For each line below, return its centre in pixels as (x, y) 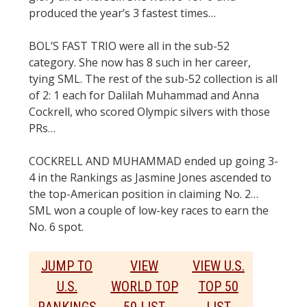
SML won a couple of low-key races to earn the (149, 211)
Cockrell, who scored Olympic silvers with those (149, 112)
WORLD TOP (144, 287)
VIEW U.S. (218, 266)
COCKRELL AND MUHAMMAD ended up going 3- (153, 161)
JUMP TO (67, 266)
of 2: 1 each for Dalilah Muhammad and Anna (144, 96)
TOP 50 (218, 287)
